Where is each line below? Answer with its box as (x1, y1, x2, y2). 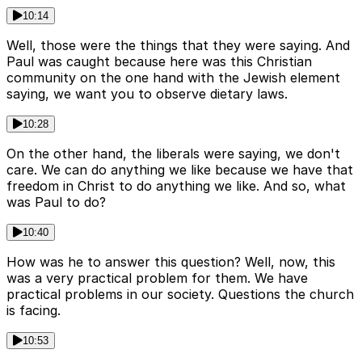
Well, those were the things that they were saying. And (6, 37, 350, 54)
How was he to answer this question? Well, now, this (6, 254, 335, 271)
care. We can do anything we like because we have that (6, 162, 353, 179)
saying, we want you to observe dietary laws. (6, 86, 288, 103)
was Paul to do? (6, 194, 106, 211)
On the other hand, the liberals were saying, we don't (6, 145, 340, 162)
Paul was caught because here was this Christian (6, 53, 312, 70)
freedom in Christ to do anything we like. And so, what (6, 178, 346, 195)
